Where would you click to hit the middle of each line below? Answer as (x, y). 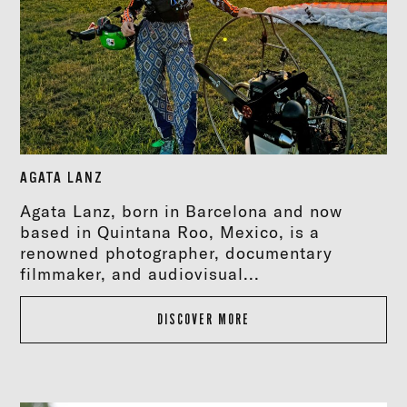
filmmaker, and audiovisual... (140, 273)
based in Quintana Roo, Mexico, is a (170, 232)
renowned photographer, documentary (177, 253)
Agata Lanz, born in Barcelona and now (182, 211)
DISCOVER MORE (203, 319)
